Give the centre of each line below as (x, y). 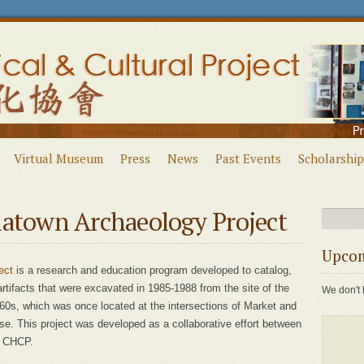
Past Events (248, 158)
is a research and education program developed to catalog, (152, 270)
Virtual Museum (58, 158)
